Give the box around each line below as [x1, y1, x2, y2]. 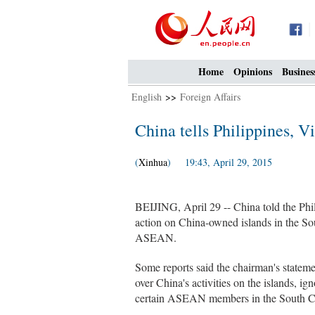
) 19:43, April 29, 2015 [167, 155, 272, 169]
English [131, 90, 162, 103]
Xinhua [139, 155, 167, 169]
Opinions [233, 64, 272, 79]
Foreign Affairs [180, 90, 240, 103]
